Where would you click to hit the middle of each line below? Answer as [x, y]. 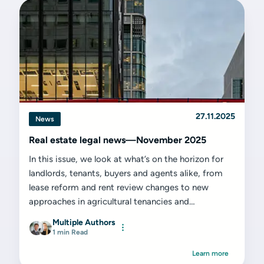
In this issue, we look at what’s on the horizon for [126, 159]
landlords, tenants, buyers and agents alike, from [126, 173]
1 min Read [70, 232]
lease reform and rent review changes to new [119, 187]
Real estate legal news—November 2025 [118, 140]
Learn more [210, 253]
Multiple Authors [84, 222]
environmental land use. [76, 216]
